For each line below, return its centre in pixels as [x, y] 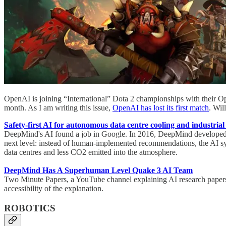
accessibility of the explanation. [54, 189]
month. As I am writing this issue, [58, 108]
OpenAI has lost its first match [161, 108]
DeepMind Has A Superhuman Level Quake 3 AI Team [98, 171]
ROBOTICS [30, 208]
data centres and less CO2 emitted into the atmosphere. [91, 152]
